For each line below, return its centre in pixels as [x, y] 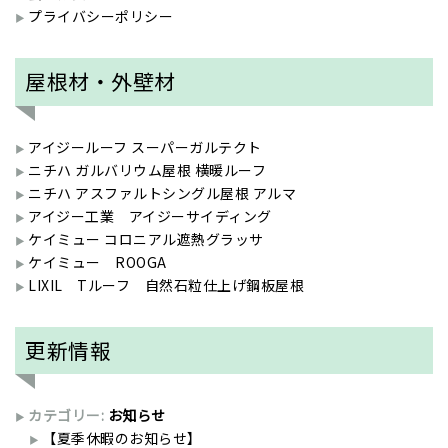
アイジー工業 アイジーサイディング [150, 215]
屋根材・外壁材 [100, 81]
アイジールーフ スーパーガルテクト [145, 146]
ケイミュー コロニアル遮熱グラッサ [146, 238]
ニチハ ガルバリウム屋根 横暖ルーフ [147, 169]
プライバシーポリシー [100, 15]
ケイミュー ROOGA [97, 261]
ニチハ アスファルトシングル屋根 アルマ [162, 192]
